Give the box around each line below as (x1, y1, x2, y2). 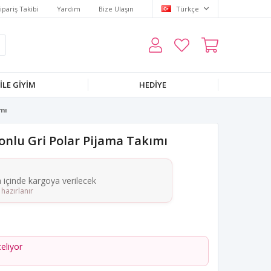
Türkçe (174, 4, 201, 13)
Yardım (57, 4, 80, 13)
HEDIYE (139, 79, 167, 90)
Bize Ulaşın (99, 4, 134, 13)
